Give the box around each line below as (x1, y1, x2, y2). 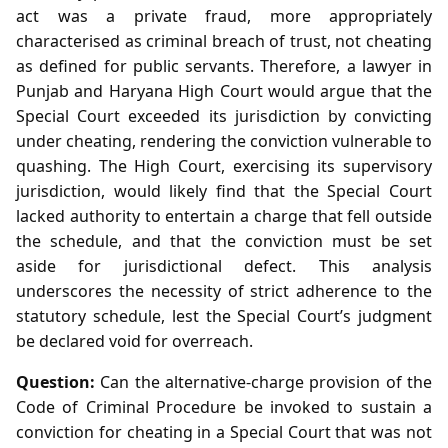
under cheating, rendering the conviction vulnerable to (16, 129, 432, 152)
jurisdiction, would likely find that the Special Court (16, 179, 432, 202)
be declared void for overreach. (16, 329, 253, 352)
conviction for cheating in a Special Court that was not (16, 420, 432, 443)
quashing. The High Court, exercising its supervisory (16, 154, 432, 177)
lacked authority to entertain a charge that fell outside (16, 204, 432, 227)
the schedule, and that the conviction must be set (16, 229, 432, 252)
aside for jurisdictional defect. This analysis (16, 254, 432, 277)
